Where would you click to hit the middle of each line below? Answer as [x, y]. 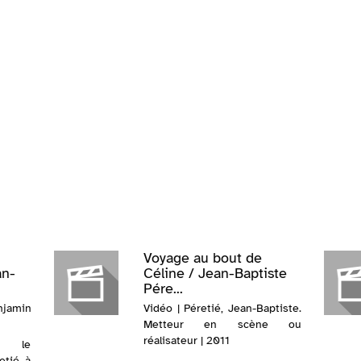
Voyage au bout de [202, 258]
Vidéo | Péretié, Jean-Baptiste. [222, 309]
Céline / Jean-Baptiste [215, 274]
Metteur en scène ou [222, 325]
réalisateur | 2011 [186, 341]
